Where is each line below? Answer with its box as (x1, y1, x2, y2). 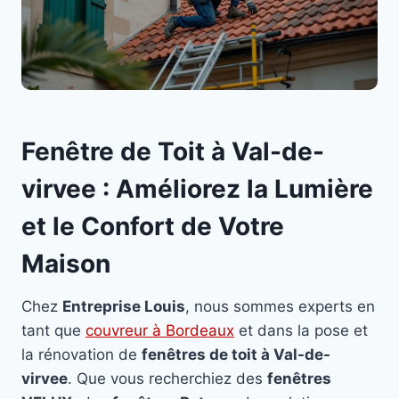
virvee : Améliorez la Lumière (21, 173, 373, 204)
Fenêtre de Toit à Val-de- (21, 135, 324, 167)
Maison (21, 248, 110, 279)
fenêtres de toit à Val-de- (142, 345, 330, 363)
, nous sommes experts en (185, 297, 375, 315)
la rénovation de (21, 345, 142, 363)
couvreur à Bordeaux (85, 321, 234, 339)
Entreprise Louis (62, 297, 185, 315)
